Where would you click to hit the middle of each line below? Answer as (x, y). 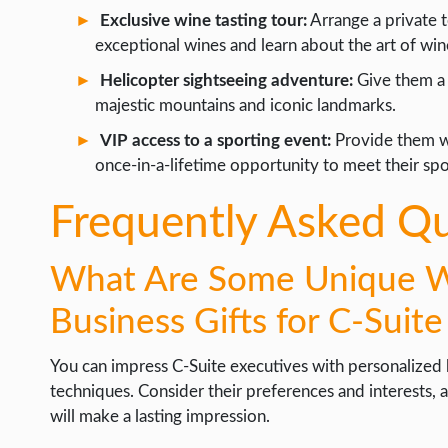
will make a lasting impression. (160, 416)
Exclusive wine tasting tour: (204, 20)
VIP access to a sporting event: (216, 140)
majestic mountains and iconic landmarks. (245, 105)
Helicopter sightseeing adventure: (227, 80)
